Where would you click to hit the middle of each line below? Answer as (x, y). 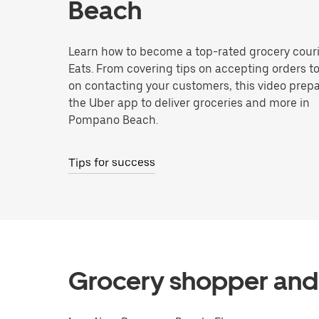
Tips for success (112, 163)
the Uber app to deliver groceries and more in (189, 103)
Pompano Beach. (113, 120)
